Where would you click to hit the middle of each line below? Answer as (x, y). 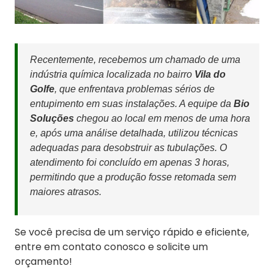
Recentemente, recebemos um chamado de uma (135, 60)
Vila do (210, 75)
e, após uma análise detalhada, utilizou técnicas (134, 133)
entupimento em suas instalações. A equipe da (132, 104)
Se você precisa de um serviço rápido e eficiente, (132, 232)
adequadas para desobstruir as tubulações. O (128, 148)
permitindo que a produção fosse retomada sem (133, 177)
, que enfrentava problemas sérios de (135, 89)
